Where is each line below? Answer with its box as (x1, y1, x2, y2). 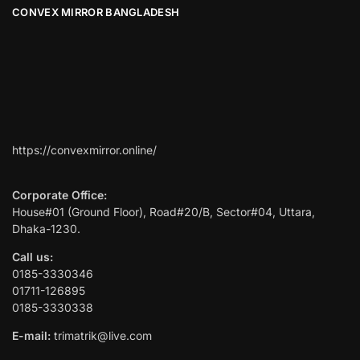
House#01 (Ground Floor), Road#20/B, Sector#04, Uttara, (12, 205, 315, 219)
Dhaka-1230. (12, 222, 80, 236)
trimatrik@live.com (51, 329, 152, 343)
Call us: (12, 250, 53, 264)
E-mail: (12, 329, 51, 343)
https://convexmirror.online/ (12, 143, 157, 157)
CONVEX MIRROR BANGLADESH (12, 5, 180, 18)
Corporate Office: (12, 188, 107, 202)
